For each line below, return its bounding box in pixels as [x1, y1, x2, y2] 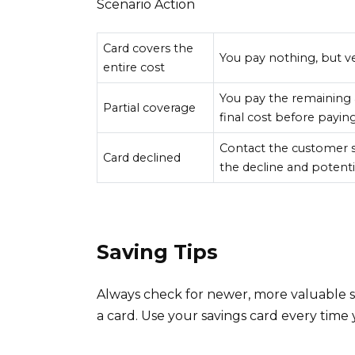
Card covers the [103, 40, 194, 55]
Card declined [103, 150, 181, 165]
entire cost [103, 59, 166, 74]
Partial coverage [103, 100, 197, 115]
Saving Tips [97, 240, 218, 265]
